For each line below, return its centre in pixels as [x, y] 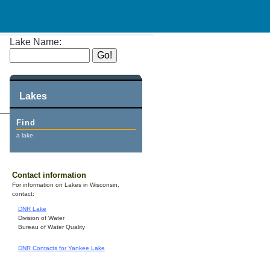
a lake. [26, 135]
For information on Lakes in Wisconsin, [66, 185]
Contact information [49, 175]
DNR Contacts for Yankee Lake [61, 248]
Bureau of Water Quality [52, 227]
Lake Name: [36, 42]
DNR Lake [32, 209]
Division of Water [41, 218]
